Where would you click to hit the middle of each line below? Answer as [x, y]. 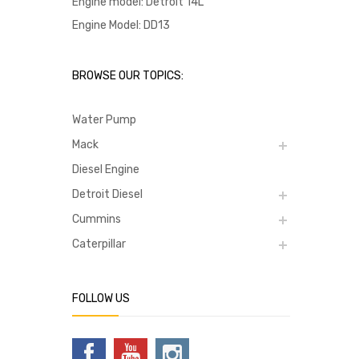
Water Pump [104, 119]
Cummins [97, 219]
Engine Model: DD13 [121, 25]
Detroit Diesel [107, 194]
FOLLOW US [101, 298]
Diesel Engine [106, 169]
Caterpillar [99, 244]
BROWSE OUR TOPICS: [128, 75]
